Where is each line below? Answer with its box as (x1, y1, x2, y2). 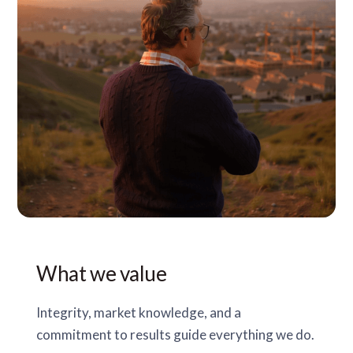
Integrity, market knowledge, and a (36, 304, 242, 321)
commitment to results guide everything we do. (36, 326, 315, 344)
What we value (36, 261, 167, 287)
